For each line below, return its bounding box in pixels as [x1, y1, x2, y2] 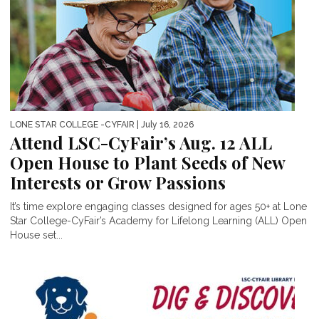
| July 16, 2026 [135, 119, 194, 130]
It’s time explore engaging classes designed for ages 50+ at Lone [10, 200, 307, 212]
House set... [10, 229, 63, 241]
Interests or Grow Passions [10, 170, 226, 194]
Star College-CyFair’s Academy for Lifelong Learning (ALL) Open [10, 214, 307, 226]
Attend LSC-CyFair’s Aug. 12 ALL [10, 130, 272, 154]
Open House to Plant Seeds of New [10, 150, 285, 174]
